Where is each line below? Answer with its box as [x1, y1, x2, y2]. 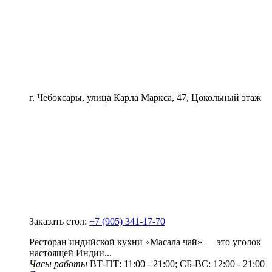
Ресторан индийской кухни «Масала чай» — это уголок [29, 236, 261, 247]
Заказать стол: [29, 216, 89, 226]
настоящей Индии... [29, 247, 112, 258]
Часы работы [29, 258, 87, 269]
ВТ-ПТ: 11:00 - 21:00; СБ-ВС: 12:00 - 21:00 [87, 258, 265, 269]
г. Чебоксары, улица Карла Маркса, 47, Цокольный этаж [29, 92, 261, 103]
